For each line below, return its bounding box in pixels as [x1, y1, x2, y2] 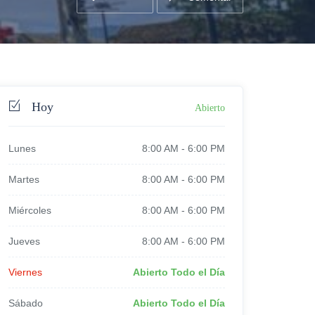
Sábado [8, 297, 43, 309]
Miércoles [8, 205, 51, 216]
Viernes [8, 266, 42, 278]
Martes [8, 174, 39, 185]
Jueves [8, 236, 40, 247]
